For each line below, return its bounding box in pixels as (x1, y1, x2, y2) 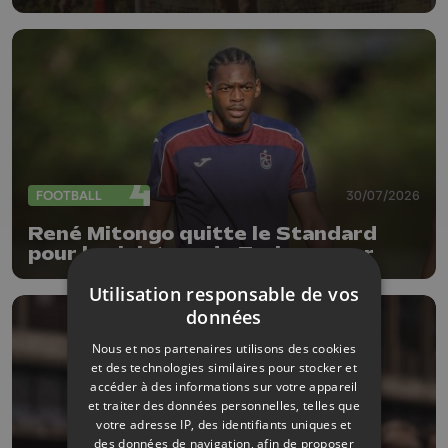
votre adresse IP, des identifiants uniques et (96, 415, 352, 433)
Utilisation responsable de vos (88, 281, 360, 306)
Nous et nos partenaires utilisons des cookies (91, 339, 357, 357)
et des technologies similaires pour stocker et (91, 358, 357, 376)
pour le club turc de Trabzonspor (28, 242, 374, 265)
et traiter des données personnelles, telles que (87, 396, 361, 414)
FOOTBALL (36, 187, 102, 204)
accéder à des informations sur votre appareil (90, 377, 358, 395)
